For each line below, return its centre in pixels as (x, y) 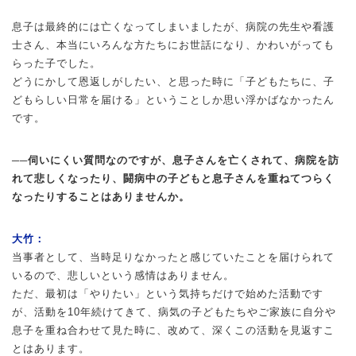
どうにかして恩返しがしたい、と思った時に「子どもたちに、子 (173, 81)
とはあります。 (51, 348)
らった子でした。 (56, 63)
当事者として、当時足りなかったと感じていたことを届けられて (173, 257)
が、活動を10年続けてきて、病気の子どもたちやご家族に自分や (174, 311)
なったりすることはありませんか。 (101, 196)
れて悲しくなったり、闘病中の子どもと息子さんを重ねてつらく (173, 178)
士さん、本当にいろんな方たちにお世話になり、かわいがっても (173, 44)
